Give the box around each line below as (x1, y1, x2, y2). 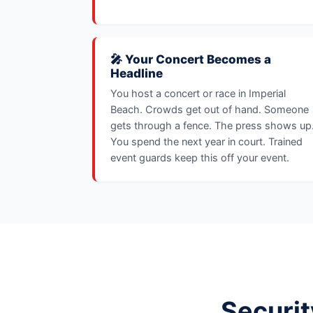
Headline (110, 66, 163, 80)
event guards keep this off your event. (110, 152, 289, 164)
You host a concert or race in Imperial (110, 87, 286, 100)
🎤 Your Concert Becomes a (110, 52, 271, 66)
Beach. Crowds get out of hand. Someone (110, 103, 309, 116)
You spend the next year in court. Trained (110, 136, 303, 148)
